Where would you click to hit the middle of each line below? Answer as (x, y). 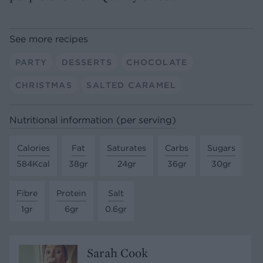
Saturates (127, 148)
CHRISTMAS (44, 85)
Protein (71, 193)
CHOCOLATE (157, 62)
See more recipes (49, 39)
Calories (33, 148)
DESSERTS (87, 62)
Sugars (221, 148)
